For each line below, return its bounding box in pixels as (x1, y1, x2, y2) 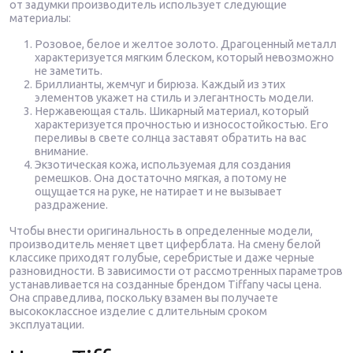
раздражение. (35, 199, 108, 211)
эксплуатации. (9, 318, 84, 331)
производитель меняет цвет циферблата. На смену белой (9, 238, 321, 251)
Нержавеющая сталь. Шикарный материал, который (35, 105, 309, 117)
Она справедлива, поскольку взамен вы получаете (9, 292, 278, 304)
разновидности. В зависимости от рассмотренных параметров (9, 265, 343, 277)
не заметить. (35, 65, 102, 77)
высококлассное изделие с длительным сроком (9, 305, 267, 318)
